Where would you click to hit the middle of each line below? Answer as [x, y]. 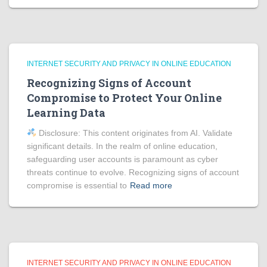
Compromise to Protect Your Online [124, 98]
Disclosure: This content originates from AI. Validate [134, 133]
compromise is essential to [77, 185]
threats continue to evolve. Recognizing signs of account [133, 172]
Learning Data [66, 113]
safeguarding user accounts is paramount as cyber [122, 159]
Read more [151, 185]
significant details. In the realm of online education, [122, 146]
